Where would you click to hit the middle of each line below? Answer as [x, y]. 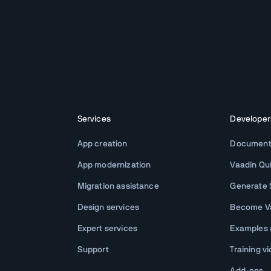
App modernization [114, 165]
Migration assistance [118, 187]
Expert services [107, 229]
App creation [102, 144]
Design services [108, 208]
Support [93, 250]
